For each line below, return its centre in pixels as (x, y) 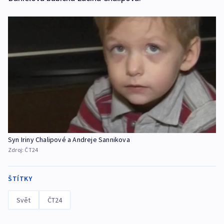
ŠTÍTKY (20, 179)
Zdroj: (16, 150)
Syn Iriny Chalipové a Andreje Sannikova (69, 140)
